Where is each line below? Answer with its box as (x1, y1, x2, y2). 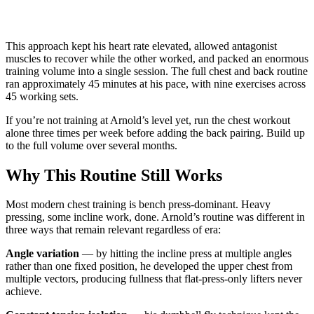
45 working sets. (6, 90, 78, 102)
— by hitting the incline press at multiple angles (79, 247, 292, 260)
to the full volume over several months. (6, 139, 177, 151)
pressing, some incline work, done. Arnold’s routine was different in (6, 211, 305, 224)
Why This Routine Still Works (6, 165, 222, 184)
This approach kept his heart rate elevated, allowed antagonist (6, 39, 277, 52)
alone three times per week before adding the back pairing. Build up (6, 126, 305, 139)
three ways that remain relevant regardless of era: (6, 224, 221, 236)
